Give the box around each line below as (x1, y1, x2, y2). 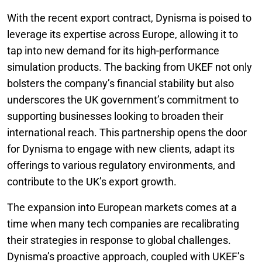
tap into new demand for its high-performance (7, 44, 219, 57)
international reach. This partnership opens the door (7, 126, 247, 139)
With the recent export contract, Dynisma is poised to (7, 12, 251, 24)
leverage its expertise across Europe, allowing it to (7, 28, 238, 40)
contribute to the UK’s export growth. (7, 175, 177, 188)
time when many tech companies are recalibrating (7, 218, 239, 230)
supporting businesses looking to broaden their (7, 110, 223, 122)
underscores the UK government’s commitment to (7, 94, 239, 106)
